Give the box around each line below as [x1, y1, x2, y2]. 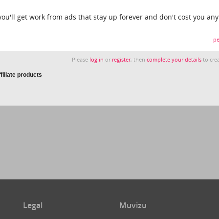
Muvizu [119, 199, 147, 211]
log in [89, 56, 104, 63]
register [112, 56, 131, 63]
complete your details [147, 56, 202, 63]
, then [131, 56, 147, 63]
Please [72, 56, 90, 63]
